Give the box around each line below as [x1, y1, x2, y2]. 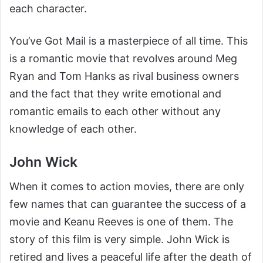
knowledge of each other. [9, 122, 137, 135]
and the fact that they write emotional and [9, 87, 221, 100]
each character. [9, 2, 87, 15]
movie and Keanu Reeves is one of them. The [9, 215, 233, 228]
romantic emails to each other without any [9, 104, 221, 117]
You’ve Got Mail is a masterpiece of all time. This [9, 34, 248, 47]
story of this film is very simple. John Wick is [9, 233, 230, 246]
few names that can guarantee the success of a [9, 198, 246, 211]
